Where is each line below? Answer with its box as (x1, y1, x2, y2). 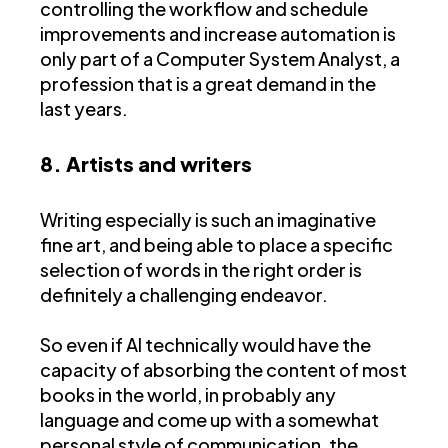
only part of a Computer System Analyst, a (40, 47, 400, 71)
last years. (40, 97, 128, 121)
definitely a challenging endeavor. (40, 283, 328, 307)
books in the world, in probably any (40, 383, 336, 407)
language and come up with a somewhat (40, 408, 379, 432)
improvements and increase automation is (40, 22, 396, 46)
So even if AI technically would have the (40, 333, 371, 357)
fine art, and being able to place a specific (40, 233, 393, 257)
